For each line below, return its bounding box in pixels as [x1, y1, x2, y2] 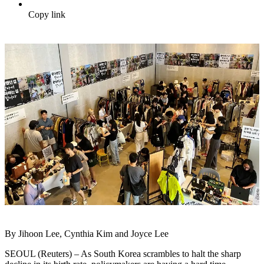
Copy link [28, 9, 65, 20]
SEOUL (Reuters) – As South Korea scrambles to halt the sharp [5, 248, 241, 259]
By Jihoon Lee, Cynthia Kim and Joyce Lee [5, 228, 169, 239]
